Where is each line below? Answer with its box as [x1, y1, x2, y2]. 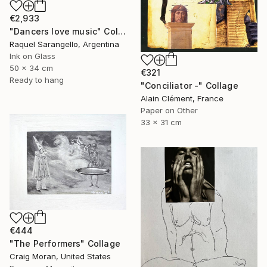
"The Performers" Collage [10, 238, 120, 249]
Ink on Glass [10, 51, 55, 61]
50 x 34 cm [10, 63, 53, 73]
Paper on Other [141, 105, 198, 116]
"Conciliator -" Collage [141, 80, 238, 91]
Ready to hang [10, 74, 64, 85]
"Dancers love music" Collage [117, 26, 126, 36]
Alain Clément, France [141, 94, 223, 104]
